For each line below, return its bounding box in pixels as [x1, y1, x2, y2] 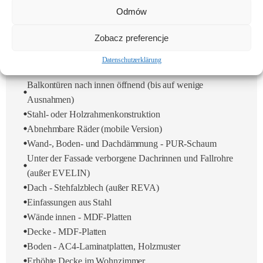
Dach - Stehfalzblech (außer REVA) [27, 182, 159, 193]
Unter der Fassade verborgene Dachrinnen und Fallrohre [27, 153, 233, 163]
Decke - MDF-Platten [27, 226, 107, 237]
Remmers [27, 35, 62, 46]
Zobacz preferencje [95, 32, 168, 43]
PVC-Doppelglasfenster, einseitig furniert [27, 65, 177, 75]
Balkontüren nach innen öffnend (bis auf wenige [27, 79, 204, 90]
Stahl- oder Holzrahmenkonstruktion [27, 109, 160, 119]
